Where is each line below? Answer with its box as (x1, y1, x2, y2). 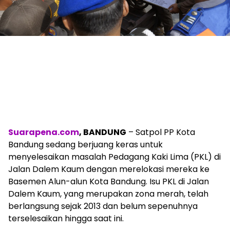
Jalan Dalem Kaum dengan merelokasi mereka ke (8, 163, 209, 175)
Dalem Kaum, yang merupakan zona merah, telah (8, 187, 208, 200)
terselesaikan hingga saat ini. (8, 212, 124, 224)
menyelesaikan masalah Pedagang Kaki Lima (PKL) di (8, 150, 221, 163)
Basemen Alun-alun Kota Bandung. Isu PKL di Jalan (8, 175, 209, 187)
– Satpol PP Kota (126, 126, 195, 138)
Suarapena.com (8, 126, 79, 138)
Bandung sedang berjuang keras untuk (8, 138, 163, 150)
